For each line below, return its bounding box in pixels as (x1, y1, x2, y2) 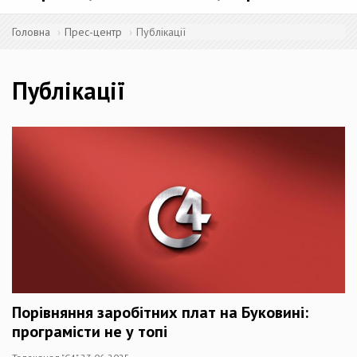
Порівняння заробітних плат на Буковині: (12, 302, 308, 323)
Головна (12, 25, 50, 39)
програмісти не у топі (12, 321, 167, 342)
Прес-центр (65, 25, 122, 39)
